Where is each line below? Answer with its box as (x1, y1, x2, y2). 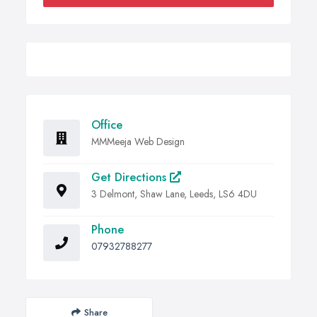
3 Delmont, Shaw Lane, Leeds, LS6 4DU (91, 187, 257, 202)
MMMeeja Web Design (91, 134, 185, 149)
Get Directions (91, 169, 170, 186)
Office (91, 117, 122, 134)
